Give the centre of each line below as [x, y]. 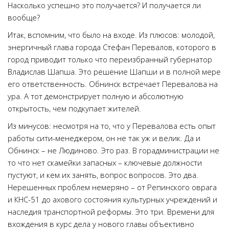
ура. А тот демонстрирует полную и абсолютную [96, 96]
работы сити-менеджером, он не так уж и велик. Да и [104, 138]
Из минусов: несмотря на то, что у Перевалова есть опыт [112, 126]
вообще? [24, 17]
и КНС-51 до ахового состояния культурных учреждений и [112, 199]
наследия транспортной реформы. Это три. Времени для [111, 212]
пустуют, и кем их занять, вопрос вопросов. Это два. [103, 175]
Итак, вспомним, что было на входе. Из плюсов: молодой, [111, 35]
